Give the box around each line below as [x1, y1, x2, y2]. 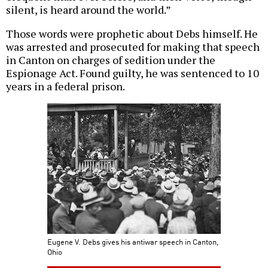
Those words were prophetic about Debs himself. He [6, 26, 258, 41]
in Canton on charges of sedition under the [6, 53, 215, 68]
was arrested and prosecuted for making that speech [6, 39, 260, 54]
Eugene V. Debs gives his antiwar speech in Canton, [47, 236, 218, 248]
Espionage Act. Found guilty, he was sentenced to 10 [6, 66, 259, 81]
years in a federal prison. [6, 79, 125, 94]
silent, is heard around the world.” [6, 2, 171, 17]
